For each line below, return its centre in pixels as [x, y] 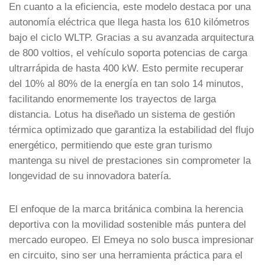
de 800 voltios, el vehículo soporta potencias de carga [128, 52]
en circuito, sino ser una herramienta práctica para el [126, 255]
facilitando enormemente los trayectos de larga [112, 98]
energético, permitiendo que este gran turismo [110, 145]
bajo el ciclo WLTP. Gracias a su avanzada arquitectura [131, 37]
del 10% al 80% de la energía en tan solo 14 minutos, [126, 83]
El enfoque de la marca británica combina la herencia [126, 209]
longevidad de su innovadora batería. [90, 175]
